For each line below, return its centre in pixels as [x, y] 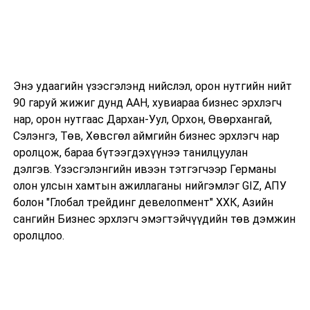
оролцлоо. [38, 235]
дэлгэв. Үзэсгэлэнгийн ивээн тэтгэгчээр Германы [145, 169]
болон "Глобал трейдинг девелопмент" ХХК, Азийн [143, 202]
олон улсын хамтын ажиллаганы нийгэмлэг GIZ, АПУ [149, 185]
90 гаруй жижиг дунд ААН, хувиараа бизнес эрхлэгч [147, 102]
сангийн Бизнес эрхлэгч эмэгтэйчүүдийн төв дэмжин [154, 219]
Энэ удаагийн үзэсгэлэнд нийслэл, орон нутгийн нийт [152, 86]
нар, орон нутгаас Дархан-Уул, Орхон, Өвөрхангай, [142, 119]
